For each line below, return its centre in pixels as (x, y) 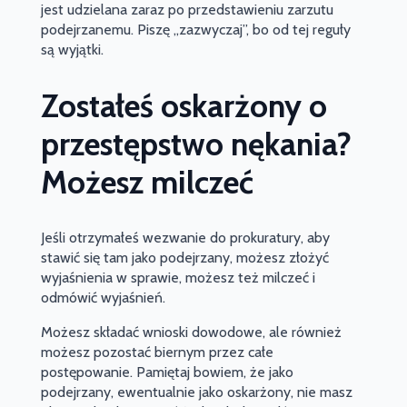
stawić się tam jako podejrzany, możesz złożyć (184, 257)
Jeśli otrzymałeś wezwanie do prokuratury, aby (185, 237)
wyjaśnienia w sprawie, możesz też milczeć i (178, 277)
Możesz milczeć (147, 182)
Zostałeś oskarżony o (184, 105)
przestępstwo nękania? (196, 144)
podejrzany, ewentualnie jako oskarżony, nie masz (196, 392)
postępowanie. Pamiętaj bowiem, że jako (167, 372)
